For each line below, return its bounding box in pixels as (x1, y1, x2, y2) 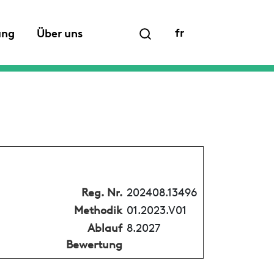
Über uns (37, 24, 83, 40)
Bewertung (65, 235, 122, 251)
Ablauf (87, 218, 122, 234)
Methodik (73, 201, 122, 217)
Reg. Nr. (81, 183, 122, 199)
